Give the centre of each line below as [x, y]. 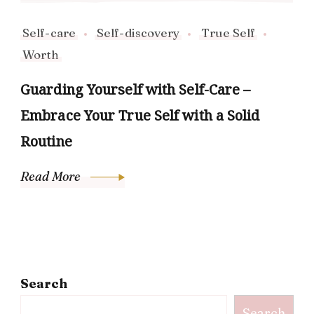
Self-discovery [138, 33]
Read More [52, 176]
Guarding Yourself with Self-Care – [136, 89]
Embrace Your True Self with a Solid [140, 115]
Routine [46, 141]
